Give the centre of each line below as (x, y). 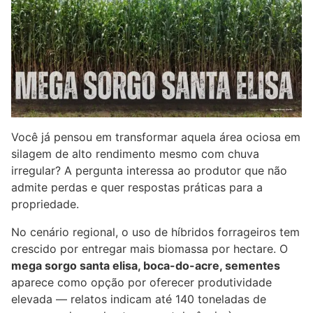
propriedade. (45, 204)
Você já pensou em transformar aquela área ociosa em (156, 137)
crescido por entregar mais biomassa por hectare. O (150, 248)
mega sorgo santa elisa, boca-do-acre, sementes (146, 265)
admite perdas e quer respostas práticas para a (137, 187)
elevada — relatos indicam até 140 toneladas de (139, 299)
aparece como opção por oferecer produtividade (141, 282)
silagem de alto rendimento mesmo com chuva (135, 153)
